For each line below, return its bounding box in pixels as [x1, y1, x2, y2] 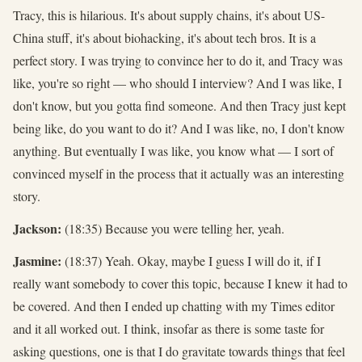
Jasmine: [13, 250, 61, 270]
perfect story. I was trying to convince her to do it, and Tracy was [13, 51, 343, 69]
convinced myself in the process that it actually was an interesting [13, 164, 344, 182]
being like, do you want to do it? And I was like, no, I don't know [13, 119, 345, 137]
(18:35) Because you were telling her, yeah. [61, 219, 284, 237]
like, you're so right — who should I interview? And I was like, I [13, 74, 342, 91]
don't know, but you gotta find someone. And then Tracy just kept [13, 96, 346, 114]
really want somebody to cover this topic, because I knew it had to [13, 274, 347, 292]
